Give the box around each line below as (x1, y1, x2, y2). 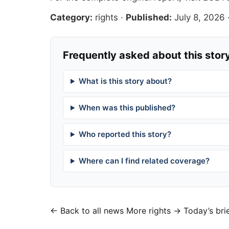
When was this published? (78, 103, 175, 113)
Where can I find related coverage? (78, 156, 210, 166)
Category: (50, 12, 93, 23)
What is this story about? (78, 76, 172, 86)
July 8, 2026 (174, 12, 225, 23)
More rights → (126, 205, 181, 216)
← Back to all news (50, 205, 124, 216)
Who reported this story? (78, 129, 171, 140)
